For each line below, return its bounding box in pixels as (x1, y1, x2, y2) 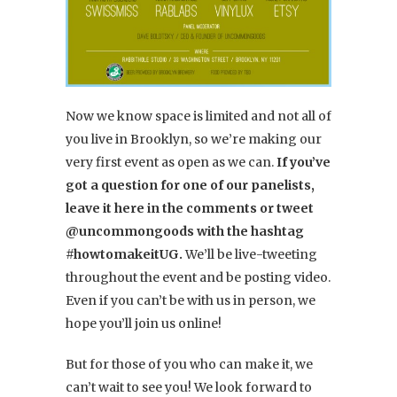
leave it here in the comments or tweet (66, 199, 314, 216)
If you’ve (276, 153, 331, 170)
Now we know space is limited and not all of (66, 107, 331, 124)
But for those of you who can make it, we (66, 355, 313, 372)
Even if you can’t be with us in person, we (66, 292, 315, 308)
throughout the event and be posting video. (66, 269, 331, 285)
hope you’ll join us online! (66, 315, 222, 331)
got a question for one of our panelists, (66, 176, 315, 193)
